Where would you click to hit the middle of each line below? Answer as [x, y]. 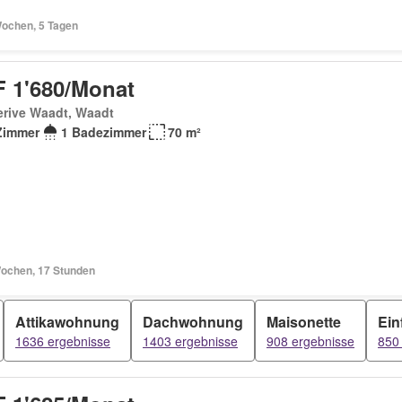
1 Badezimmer [104, 132]
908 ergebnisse [310, 341]
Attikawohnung [67, 322]
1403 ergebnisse [190, 341]
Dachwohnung [193, 322]
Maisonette [304, 322]
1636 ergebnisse [63, 341]
